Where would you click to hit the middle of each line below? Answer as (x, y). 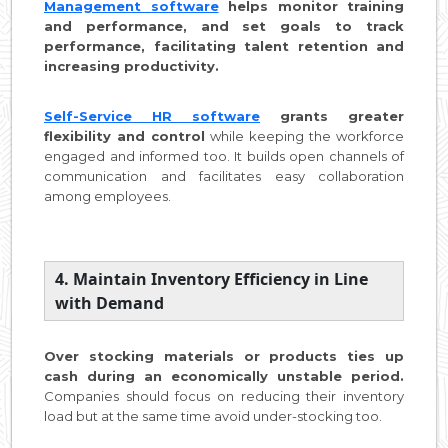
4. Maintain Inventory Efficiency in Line (211, 278)
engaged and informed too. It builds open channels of (224, 155)
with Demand (109, 302)
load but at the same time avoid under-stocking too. (213, 415)
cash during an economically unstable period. (224, 375)
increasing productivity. (131, 65)
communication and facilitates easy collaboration (224, 175)
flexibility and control (124, 135)
